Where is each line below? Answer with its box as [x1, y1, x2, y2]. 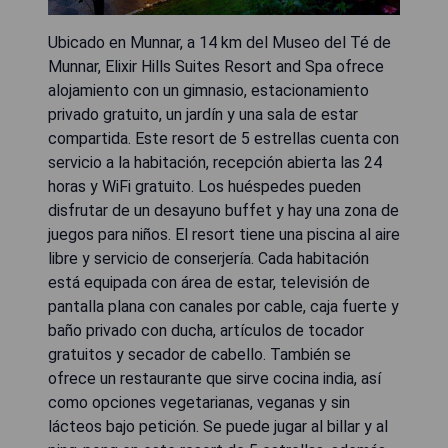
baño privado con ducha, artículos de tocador [48, 320, 364, 340]
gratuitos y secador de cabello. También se [48, 344, 351, 364]
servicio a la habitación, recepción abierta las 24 [48, 152, 382, 172]
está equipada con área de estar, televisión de [48, 272, 370, 292]
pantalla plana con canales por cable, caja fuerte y [48, 296, 399, 316]
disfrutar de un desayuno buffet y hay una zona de [48, 200, 399, 220]
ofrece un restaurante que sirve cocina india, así [48, 368, 381, 388]
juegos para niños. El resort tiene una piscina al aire [48, 224, 400, 244]
